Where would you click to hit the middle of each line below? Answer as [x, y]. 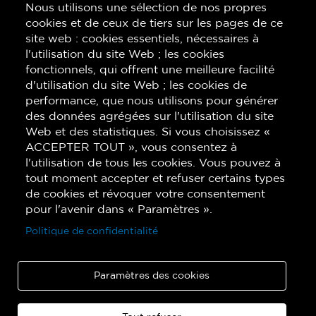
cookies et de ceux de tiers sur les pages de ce [154, 23]
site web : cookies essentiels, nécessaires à [142, 38]
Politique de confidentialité [92, 231]
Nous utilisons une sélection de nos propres [146, 7]
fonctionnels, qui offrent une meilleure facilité [150, 69]
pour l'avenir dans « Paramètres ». [119, 209]
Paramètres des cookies [152, 275]
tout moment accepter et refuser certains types [155, 178]
